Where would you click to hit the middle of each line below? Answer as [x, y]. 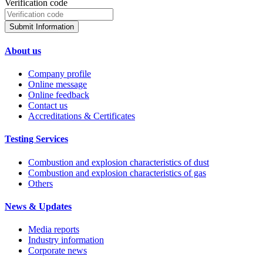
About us [23, 50]
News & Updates [38, 206]
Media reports [54, 230]
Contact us [48, 105]
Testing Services [36, 139]
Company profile [60, 73]
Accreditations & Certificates [82, 116]
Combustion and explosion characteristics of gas [117, 173]
